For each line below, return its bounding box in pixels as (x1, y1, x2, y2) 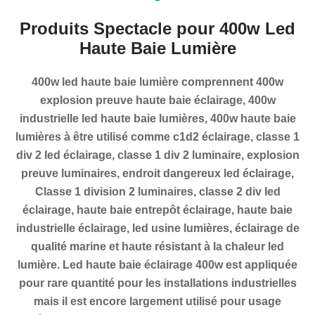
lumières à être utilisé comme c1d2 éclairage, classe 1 (15, 131, 300, 143)
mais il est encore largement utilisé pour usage (34, 295, 281, 307)
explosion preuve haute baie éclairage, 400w (39, 94, 276, 106)
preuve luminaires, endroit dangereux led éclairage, (21, 167, 294, 179)
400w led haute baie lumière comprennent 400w (32, 76, 283, 88)
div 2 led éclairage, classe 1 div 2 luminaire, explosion (15, 149, 300, 161)
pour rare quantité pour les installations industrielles (18, 277, 297, 289)
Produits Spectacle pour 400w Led (20, 19, 295, 38)
